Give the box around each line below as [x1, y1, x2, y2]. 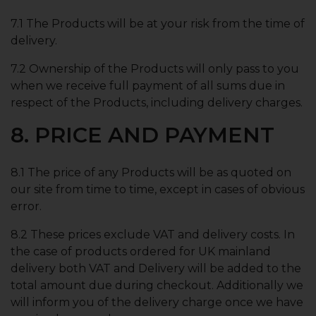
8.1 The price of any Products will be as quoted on [11, 166, 291, 179]
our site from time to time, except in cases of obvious [11, 183, 305, 196]
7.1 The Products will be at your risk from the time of [11, 17, 305, 30]
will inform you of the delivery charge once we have [11, 296, 303, 309]
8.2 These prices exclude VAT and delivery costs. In [11, 228, 295, 241]
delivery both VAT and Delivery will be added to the [11, 262, 301, 275]
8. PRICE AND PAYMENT [11, 122, 274, 148]
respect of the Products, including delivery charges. [11, 96, 303, 109]
